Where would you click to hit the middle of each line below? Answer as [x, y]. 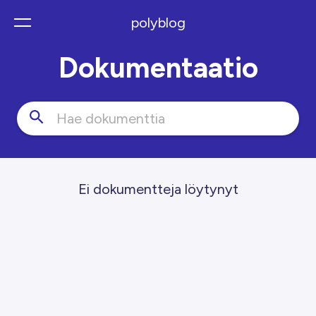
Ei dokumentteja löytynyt [158, 189]
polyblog [158, 23]
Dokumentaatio [158, 68]
